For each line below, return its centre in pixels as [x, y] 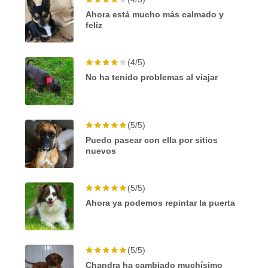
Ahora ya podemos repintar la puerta [161, 202]
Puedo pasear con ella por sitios [152, 140]
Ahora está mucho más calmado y [155, 15]
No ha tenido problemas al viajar [152, 77]
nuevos [101, 150]
